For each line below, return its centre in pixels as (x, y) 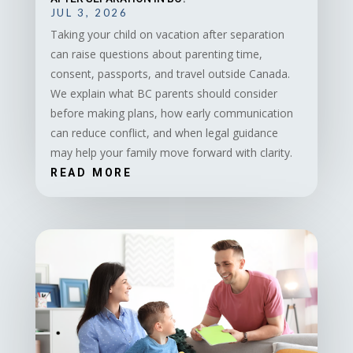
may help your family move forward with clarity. (171, 153)
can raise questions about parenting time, (156, 54)
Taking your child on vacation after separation (167, 35)
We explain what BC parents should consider (163, 94)
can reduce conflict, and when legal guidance (164, 133)
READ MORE (91, 173)
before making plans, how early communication (171, 113)
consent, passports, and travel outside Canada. (170, 74)
